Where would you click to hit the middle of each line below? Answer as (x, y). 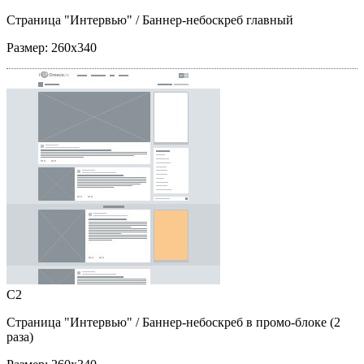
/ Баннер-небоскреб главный (213, 19)
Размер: (29, 47)
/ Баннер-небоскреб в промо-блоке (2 (236, 322)
